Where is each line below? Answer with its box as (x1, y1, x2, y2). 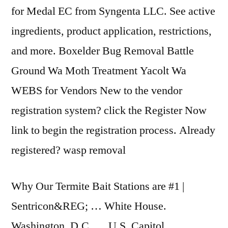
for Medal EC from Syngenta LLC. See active (11, 4, 215, 18)
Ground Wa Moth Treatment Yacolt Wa (11, 64, 186, 78)
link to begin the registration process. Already (11, 123, 215, 137)
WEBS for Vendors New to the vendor (11, 83, 182, 98)
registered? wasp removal (11, 143, 126, 157)
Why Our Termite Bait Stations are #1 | (11, 179, 184, 193)
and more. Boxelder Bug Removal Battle (11, 44, 194, 58)
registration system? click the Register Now (11, 103, 207, 118)
